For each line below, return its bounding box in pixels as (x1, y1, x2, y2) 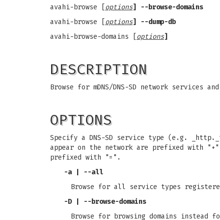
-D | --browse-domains (64, 197, 146, 206)
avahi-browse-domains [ (50, 32, 137, 41)
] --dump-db (133, 18, 176, 26)
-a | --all (64, 168, 103, 176)
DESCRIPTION (50, 60, 147, 78)
